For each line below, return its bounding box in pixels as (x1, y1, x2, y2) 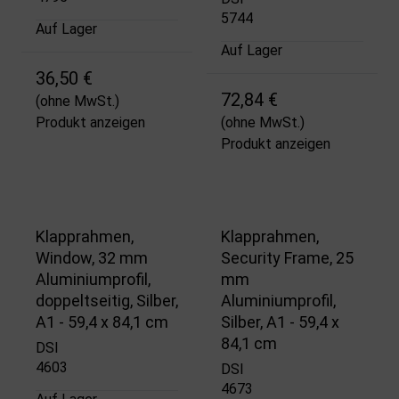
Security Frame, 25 (221, 248, 354, 268)
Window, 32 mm (36, 248, 148, 268)
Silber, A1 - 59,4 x (221, 313, 339, 332)
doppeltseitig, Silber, (36, 291, 178, 311)
